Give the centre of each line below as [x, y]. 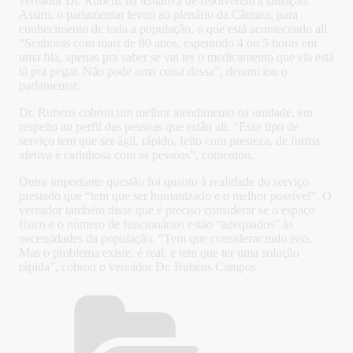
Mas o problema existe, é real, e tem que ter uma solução [159, 253]
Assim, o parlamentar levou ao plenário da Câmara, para [158, 15]
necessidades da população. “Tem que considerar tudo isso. [165, 239]
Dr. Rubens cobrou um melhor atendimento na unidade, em [166, 113]
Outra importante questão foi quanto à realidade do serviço [164, 182]
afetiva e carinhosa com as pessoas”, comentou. [136, 155]
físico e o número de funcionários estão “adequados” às [156, 225]
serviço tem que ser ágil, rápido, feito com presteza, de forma [169, 141]
